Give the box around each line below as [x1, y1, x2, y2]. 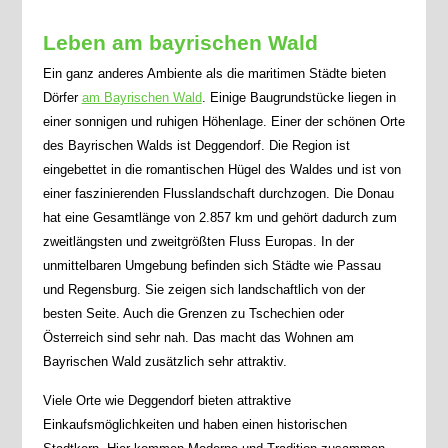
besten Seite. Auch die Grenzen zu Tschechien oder [42, 306, 344, 321]
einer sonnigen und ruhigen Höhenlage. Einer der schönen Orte [42, 114, 405, 129]
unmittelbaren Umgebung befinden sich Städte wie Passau [42, 258, 381, 273]
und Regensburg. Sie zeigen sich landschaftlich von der [42, 282, 365, 297]
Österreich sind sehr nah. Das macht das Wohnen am [42, 330, 354, 345]
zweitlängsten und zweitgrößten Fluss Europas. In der [42, 234, 354, 249]
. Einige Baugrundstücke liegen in [201, 90, 396, 105]
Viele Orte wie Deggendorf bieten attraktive [42, 393, 291, 408]
